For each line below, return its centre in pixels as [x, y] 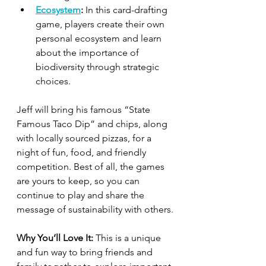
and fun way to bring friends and [86, 252]
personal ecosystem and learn [100, 38]
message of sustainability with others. [95, 209]
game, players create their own [101, 24]
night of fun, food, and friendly [83, 152]
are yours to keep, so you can [79, 181]
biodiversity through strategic [99, 67]
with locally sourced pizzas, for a [85, 138]
